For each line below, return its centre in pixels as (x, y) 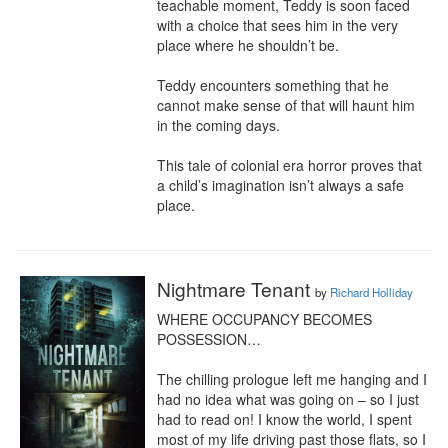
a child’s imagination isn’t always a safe (280, 185)
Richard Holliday (371, 292)
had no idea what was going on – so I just (288, 399)
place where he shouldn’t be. (248, 45)
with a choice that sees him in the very (277, 25)
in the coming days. (218, 125)
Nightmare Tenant (236, 288)
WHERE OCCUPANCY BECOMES (264, 319)
